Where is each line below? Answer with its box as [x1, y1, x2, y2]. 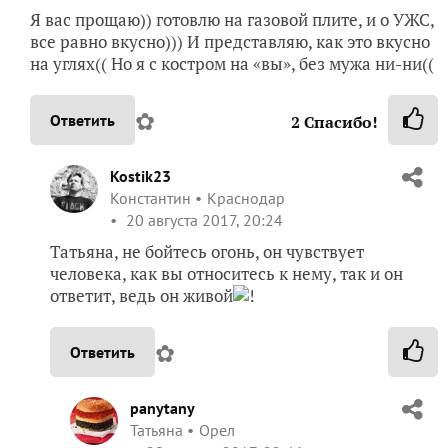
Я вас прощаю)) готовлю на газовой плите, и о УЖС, [30, 8, 434, 32]
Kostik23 [110, 166, 171, 187]
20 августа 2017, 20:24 [122, 210, 283, 231]
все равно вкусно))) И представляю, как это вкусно [30, 30, 430, 54]
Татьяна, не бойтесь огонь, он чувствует [50, 240, 364, 264]
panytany [130, 398, 195, 419]
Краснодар [207, 188, 285, 209]
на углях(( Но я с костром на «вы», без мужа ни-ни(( [30, 52, 434, 76]
